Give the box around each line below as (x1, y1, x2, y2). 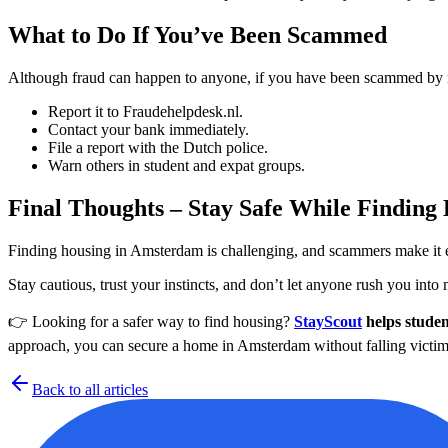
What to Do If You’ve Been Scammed (8, 22, 387, 49)
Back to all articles (32, 380, 148, 398)
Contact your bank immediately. (48, 121, 249, 139)
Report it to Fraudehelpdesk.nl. (48, 103, 243, 121)
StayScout (294, 312, 362, 330)
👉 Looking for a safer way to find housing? (8, 312, 294, 330)
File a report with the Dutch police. (48, 139, 268, 157)
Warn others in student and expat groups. (48, 157, 305, 175)
